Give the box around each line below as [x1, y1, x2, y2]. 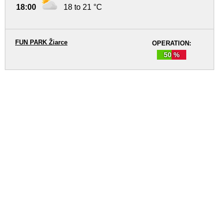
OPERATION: [152, 40, 191, 47]
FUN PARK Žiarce [15, 39, 67, 46]
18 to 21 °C [64, 3, 102, 11]
